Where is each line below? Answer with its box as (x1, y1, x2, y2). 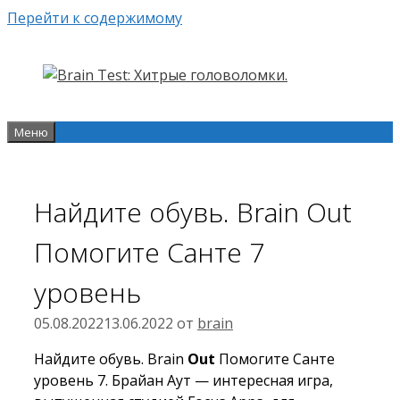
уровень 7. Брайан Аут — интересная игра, (34, 370, 333, 390)
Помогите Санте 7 (34, 233, 264, 271)
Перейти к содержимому (7, 8, 182, 28)
